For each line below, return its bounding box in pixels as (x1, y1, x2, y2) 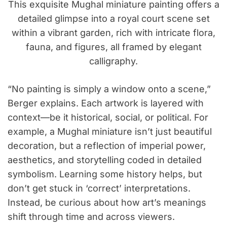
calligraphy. (89, 56, 138, 67)
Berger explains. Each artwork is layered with (8, 98, 204, 109)
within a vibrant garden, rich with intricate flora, (12, 27, 215, 39)
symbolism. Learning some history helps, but (8, 169, 202, 180)
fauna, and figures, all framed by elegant (25, 42, 202, 53)
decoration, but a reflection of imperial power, (8, 140, 206, 152)
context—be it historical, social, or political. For (8, 112, 208, 123)
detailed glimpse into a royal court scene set (17, 13, 210, 24)
